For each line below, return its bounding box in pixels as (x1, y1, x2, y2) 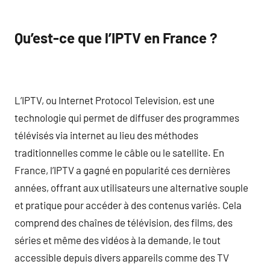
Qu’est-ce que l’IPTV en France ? (14, 29, 218, 46)
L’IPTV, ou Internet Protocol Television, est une (14, 93, 215, 106)
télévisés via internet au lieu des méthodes (14, 128, 198, 141)
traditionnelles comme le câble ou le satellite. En (14, 146, 224, 159)
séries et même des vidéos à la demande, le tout (14, 233, 221, 246)
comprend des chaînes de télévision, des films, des (14, 216, 233, 228)
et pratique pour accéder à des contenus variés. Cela (14, 198, 242, 211)
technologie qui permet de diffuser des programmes (14, 111, 239, 124)
